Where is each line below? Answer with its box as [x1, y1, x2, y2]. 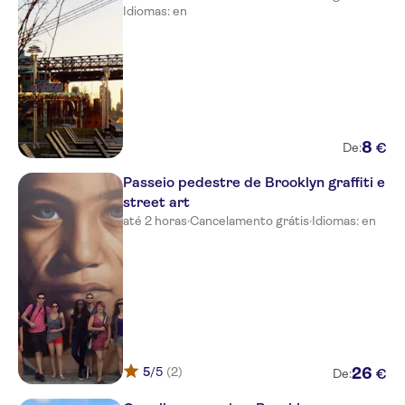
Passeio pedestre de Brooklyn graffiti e [123, 174, 385, 191]
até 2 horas [123, 213, 187, 228]
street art [123, 193, 190, 211]
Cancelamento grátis [190, 213, 309, 228]
